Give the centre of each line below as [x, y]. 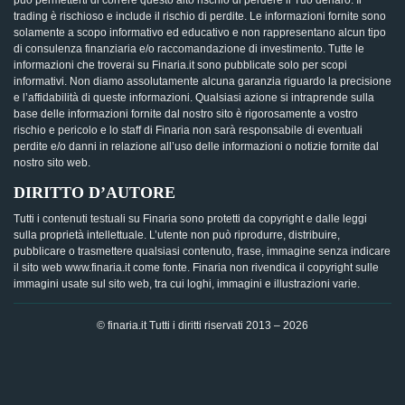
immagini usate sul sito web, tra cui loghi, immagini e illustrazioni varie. [187, 284]
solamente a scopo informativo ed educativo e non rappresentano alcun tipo [200, 33]
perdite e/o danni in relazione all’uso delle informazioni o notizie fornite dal [196, 146]
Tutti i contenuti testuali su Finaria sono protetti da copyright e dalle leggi [190, 219]
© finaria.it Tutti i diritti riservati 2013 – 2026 [202, 325]
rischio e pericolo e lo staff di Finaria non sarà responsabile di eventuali [188, 130]
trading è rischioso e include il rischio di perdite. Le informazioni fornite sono [200, 16]
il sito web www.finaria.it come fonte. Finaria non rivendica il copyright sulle [196, 268]
